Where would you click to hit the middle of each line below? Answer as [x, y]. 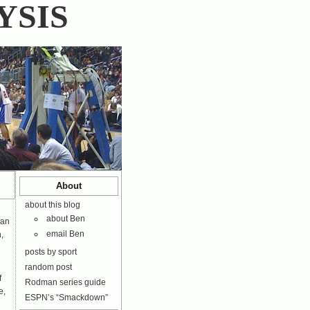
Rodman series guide [65, 282]
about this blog [53, 205]
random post [48, 267]
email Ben [65, 234]
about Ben [66, 219]
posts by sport [51, 252]
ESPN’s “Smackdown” [66, 298]
